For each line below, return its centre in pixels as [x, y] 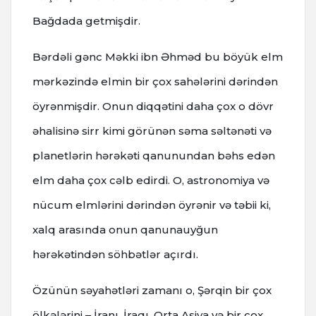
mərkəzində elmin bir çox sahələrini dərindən [155, 82]
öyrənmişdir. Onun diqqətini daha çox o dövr [153, 107]
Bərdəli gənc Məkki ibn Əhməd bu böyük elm [158, 57]
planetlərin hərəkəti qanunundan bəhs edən [154, 156]
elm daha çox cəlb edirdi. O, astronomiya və [151, 181]
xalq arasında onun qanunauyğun [125, 230]
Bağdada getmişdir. [86, 21]
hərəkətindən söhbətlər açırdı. [115, 255]
